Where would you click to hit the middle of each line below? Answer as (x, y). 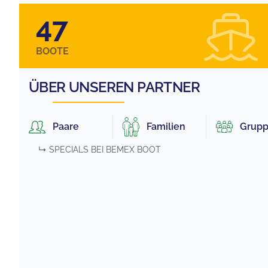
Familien (166, 127)
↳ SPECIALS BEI (71, 150)
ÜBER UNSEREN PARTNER (114, 87)
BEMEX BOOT (133, 150)
